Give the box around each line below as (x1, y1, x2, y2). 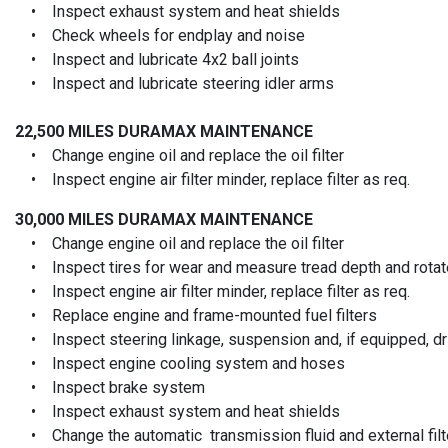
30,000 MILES (15, 209, 118, 229)
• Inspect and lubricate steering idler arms (15, 73, 334, 93)
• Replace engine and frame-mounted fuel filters (15, 305, 377, 325)
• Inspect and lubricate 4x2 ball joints (15, 49, 299, 69)
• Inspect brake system (15, 377, 205, 397)
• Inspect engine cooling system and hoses (15, 353, 345, 373)
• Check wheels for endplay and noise (15, 25, 305, 45)
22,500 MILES (15, 121, 118, 141)
